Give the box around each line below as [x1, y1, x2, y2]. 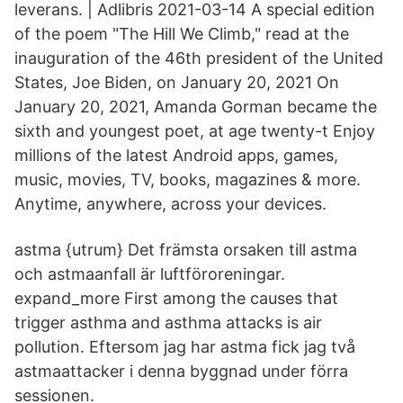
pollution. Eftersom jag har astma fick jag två [14, 337, 355, 356]
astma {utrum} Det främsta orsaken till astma [14, 240, 357, 259]
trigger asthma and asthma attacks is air [14, 313, 322, 332]
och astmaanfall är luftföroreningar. [14, 264, 285, 283]
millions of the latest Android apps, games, [14, 146, 338, 165]
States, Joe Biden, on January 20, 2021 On [14, 73, 339, 92]
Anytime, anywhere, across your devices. [14, 194, 327, 213]
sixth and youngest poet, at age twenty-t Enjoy [14, 121, 375, 140]
